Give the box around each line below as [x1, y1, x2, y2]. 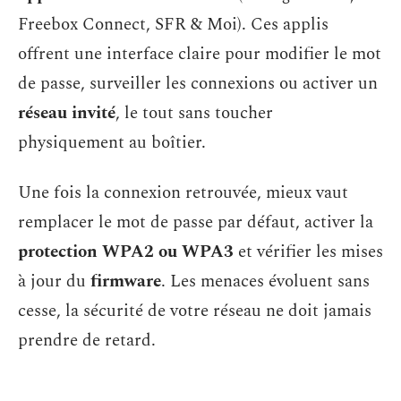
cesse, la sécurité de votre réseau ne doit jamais [18, 297, 371, 324]
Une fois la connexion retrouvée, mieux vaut [18, 179, 348, 206]
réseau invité [18, 100, 115, 126]
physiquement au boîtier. [18, 130, 206, 156]
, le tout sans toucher [115, 100, 273, 126]
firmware [90, 268, 161, 294]
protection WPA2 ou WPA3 [18, 238, 234, 265]
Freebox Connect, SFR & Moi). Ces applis [18, 12, 328, 38]
